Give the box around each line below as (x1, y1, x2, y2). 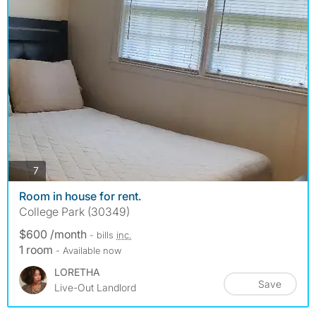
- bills (90, 229, 116, 241)
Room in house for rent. (19, 188, 142, 203)
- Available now (56, 244, 121, 256)
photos (38, 164, 69, 176)
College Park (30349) (19, 204, 130, 219)
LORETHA (54, 265, 100, 278)
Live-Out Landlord (54, 281, 136, 293)
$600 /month (19, 226, 90, 241)
